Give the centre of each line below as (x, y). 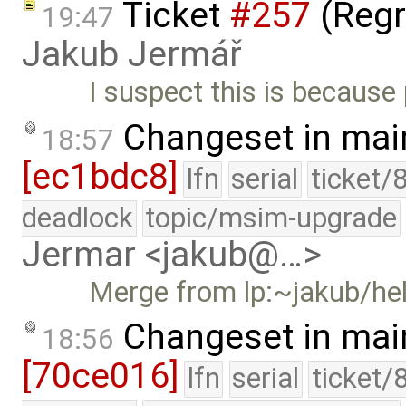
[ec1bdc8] (100, 176)
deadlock (77, 217)
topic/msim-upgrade (271, 217)
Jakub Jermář (132, 54)
